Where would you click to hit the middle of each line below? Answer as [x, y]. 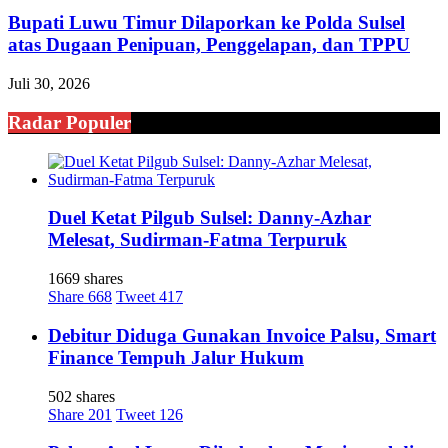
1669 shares [85, 279]
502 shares [81, 396]
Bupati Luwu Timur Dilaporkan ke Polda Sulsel [206, 23]
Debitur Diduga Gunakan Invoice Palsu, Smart [242, 335]
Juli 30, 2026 [49, 84]
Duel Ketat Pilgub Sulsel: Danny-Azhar [209, 218]
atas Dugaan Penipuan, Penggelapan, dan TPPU [209, 45]
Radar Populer [69, 122]
